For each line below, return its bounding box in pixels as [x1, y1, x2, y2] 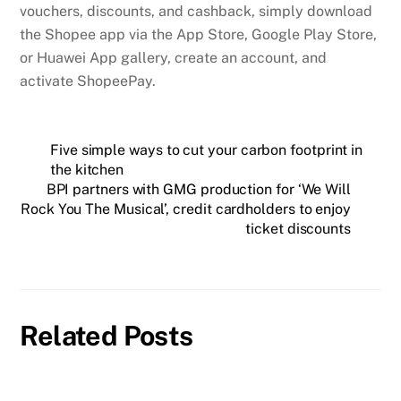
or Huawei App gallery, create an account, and [20, 49, 328, 67]
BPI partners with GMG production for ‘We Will [46, 181, 351, 199]
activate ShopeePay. [20, 73, 157, 90]
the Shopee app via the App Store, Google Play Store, [20, 26, 378, 44]
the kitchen [50, 161, 124, 179]
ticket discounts [245, 220, 351, 238]
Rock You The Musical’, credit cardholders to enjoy [20, 200, 351, 218]
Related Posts [20, 320, 193, 353]
